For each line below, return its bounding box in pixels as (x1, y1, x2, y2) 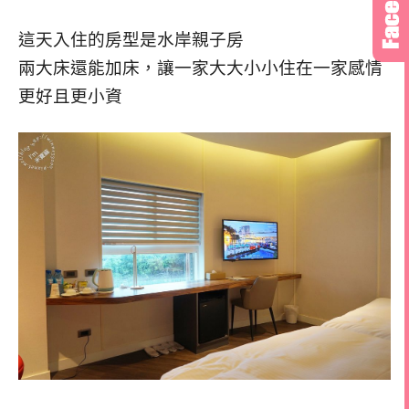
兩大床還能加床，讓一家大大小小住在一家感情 (18, 58, 383, 78)
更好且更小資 (18, 87, 122, 106)
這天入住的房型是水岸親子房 (18, 30, 244, 49)
